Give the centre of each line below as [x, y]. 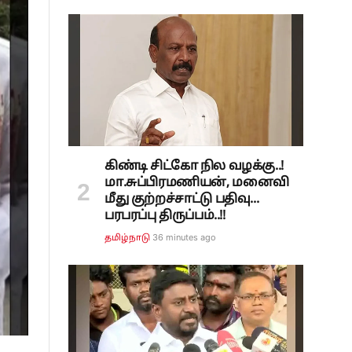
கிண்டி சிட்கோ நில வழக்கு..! [194, 167]
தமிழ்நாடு [128, 238]
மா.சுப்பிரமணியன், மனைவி [197, 183]
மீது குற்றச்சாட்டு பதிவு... [182, 200]
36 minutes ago [185, 238]
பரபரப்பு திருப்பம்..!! [165, 216]
